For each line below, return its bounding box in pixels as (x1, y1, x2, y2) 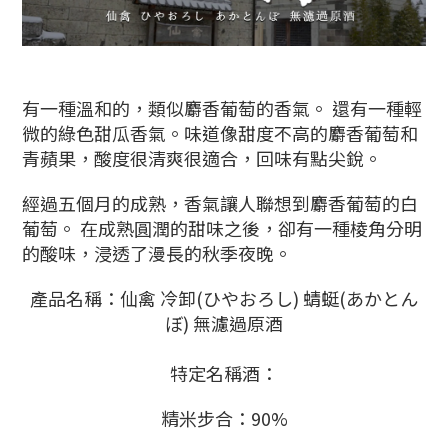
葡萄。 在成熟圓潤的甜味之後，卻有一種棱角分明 (22, 215, 422, 242)
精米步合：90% (160, 405, 288, 432)
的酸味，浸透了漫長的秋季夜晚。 (22, 240, 292, 267)
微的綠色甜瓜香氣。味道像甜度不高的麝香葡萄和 (22, 120, 418, 147)
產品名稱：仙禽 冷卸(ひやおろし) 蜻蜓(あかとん (30, 285, 418, 312)
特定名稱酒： (170, 360, 278, 387)
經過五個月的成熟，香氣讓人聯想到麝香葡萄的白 (22, 190, 418, 217)
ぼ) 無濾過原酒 (165, 310, 283, 337)
